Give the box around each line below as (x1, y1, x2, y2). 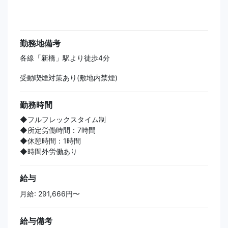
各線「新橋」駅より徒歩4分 (20, 53, 110, 63)
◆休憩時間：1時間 (20, 136, 81, 146)
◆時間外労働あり (20, 147, 77, 156)
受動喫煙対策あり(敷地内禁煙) (20, 73, 118, 82)
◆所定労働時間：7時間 (20, 126, 96, 135)
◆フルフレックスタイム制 (20, 115, 106, 124)
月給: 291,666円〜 (20, 189, 80, 198)
